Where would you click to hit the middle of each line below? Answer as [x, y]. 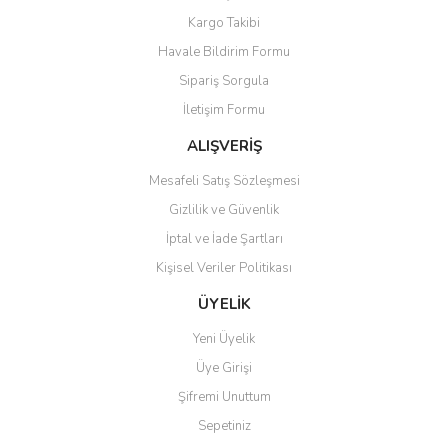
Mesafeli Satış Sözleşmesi [224, 181]
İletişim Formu [224, 110]
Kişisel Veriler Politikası [224, 268]
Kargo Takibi [224, 23]
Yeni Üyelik [224, 339]
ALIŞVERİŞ [224, 146]
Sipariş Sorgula [224, 81]
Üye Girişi [224, 368]
